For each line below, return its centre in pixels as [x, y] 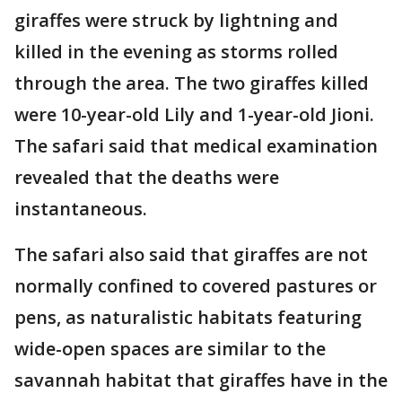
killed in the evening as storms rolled [176, 52]
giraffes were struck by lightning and [176, 21]
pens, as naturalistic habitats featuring [188, 318]
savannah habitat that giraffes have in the [201, 380]
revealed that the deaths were [147, 178]
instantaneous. [83, 209]
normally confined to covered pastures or [196, 286]
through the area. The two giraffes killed [192, 83]
